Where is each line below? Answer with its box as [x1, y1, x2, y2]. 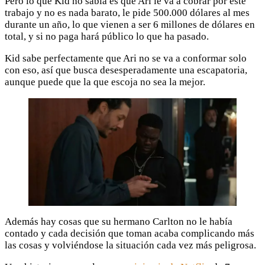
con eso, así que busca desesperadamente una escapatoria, [5, 64, 247, 76]
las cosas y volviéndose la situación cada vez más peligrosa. [5, 240, 256, 251]
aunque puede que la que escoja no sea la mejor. [5, 76, 205, 88]
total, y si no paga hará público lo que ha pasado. [5, 30, 209, 42]
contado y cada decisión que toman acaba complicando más [5, 228, 254, 240]
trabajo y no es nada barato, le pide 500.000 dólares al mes [5, 7, 250, 18]
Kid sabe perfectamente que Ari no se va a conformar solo [5, 52, 247, 64]
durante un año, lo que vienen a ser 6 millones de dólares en [5, 18, 255, 30]
